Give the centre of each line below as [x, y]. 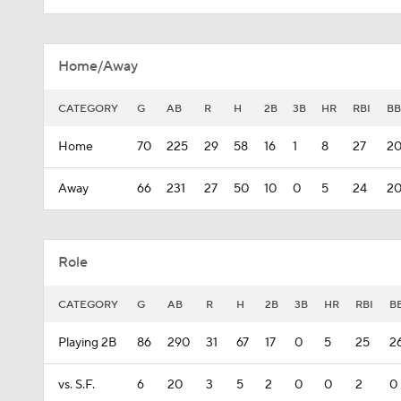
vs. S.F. [77, 385]
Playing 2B [87, 343]
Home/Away [98, 66]
